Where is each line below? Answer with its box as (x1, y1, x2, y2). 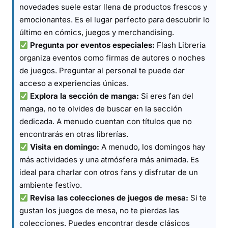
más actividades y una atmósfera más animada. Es (19, 155, 199, 164)
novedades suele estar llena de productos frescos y (19, 2, 207, 12)
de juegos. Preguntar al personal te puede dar (19, 66, 185, 75)
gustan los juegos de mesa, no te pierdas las (19, 206, 179, 215)
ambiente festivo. (19, 180, 82, 190)
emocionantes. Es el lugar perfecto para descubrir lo (19, 15, 210, 24)
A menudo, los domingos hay (99, 142, 206, 152)
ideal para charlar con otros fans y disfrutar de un (19, 167, 198, 177)
